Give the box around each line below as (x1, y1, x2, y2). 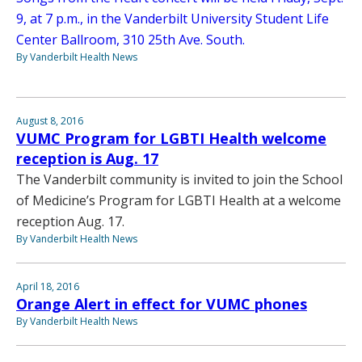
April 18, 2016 (16, 279, 79, 293)
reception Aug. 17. (16, 212, 124, 230)
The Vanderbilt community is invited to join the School (16, 170, 343, 188)
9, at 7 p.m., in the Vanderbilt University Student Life (16, 9, 329, 27)
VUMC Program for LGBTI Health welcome (16, 128, 326, 148)
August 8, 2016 (16, 113, 83, 128)
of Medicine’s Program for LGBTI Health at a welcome (16, 191, 341, 209)
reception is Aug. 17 (16, 148, 158, 168)
